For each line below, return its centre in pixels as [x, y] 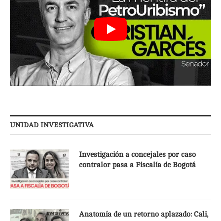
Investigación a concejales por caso [137, 155]
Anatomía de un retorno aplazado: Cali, [144, 215]
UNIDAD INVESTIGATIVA [52, 125]
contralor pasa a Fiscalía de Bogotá [137, 165]
